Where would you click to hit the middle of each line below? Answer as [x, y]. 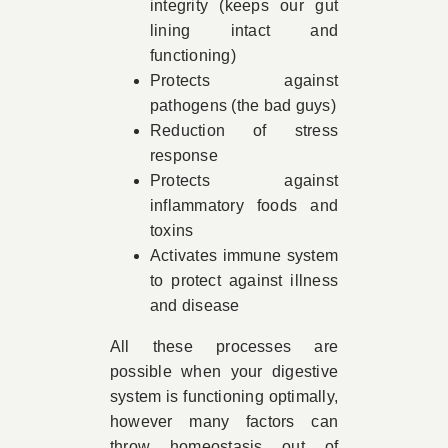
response [183, 155]
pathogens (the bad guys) [242, 105]
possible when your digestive [224, 371]
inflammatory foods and [244, 205]
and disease [194, 305]
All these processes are [224, 346]
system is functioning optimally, [224, 396]
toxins [171, 230]
